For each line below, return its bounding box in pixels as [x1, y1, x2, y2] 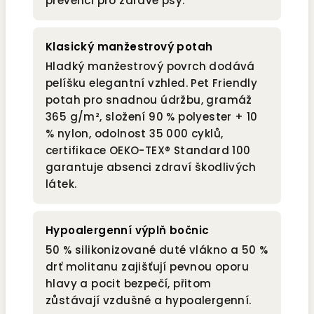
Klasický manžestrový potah [46, 39, 213, 55]
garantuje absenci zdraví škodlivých [46, 160, 256, 175]
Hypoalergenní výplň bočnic [46, 223, 210, 238]
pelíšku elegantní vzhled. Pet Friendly [46, 76, 258, 91]
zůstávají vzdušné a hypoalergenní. [46, 293, 252, 308]
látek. [46, 177, 77, 192]
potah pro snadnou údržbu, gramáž [46, 93, 252, 108]
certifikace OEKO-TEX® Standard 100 [46, 143, 251, 158]
